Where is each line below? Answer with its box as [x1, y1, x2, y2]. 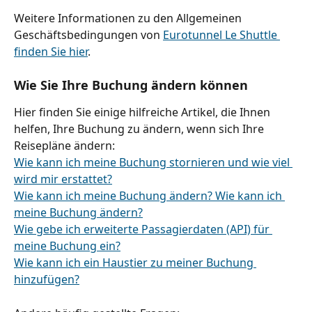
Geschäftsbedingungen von [14, 26, 163, 42]
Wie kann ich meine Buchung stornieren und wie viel [14, 155, 292, 171]
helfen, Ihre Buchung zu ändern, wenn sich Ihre [14, 121, 267, 137]
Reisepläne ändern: [14, 138, 115, 154]
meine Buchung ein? [14, 238, 120, 254]
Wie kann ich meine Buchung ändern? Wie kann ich [14, 188, 285, 204]
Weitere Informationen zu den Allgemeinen [14, 10, 244, 26]
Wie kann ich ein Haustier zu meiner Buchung [14, 255, 256, 271]
